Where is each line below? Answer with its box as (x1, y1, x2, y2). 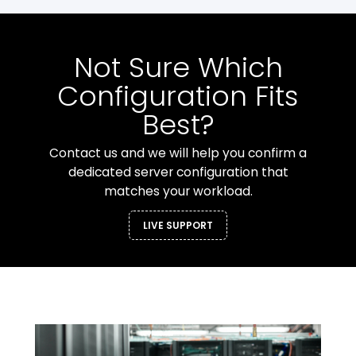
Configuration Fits (57, 76, 299, 116)
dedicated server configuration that (68, 164, 288, 181)
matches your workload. (103, 183, 253, 200)
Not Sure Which (73, 48, 283, 87)
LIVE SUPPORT (143, 218, 213, 232)
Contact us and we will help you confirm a (49, 145, 307, 162)
